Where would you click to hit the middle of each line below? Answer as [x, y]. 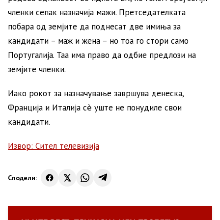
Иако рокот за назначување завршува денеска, [96, 93]
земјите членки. [37, 69]
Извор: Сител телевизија [54, 146]
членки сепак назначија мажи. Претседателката [97, 12]
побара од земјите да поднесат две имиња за [94, 27]
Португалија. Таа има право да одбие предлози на [102, 55]
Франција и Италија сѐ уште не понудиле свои [95, 108]
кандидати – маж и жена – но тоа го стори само [98, 41]
